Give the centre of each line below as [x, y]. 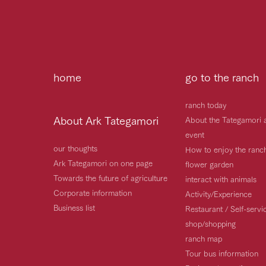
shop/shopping [210, 223]
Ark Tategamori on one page [103, 162]
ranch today [206, 104]
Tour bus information [222, 253]
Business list [74, 207]
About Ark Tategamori [106, 120]
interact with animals [221, 178]
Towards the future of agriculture [110, 177]
